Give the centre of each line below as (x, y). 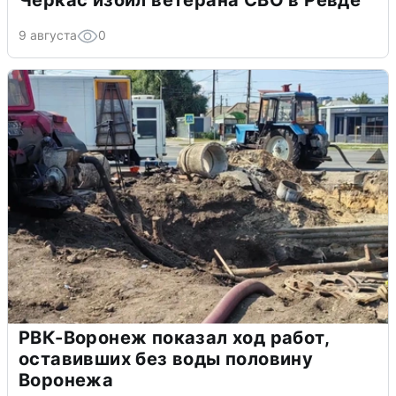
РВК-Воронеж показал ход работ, (174, 337)
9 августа (48, 34)
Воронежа (66, 380)
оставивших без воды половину (166, 358)
